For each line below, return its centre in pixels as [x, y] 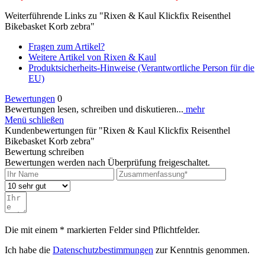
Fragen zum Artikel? [67, 46]
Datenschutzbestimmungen [103, 250]
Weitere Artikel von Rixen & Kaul [92, 57]
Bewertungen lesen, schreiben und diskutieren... [94, 109]
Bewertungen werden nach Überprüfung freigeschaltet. [107, 162]
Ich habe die [29, 250]
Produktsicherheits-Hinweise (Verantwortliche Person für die [141, 67]
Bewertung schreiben [44, 151]
